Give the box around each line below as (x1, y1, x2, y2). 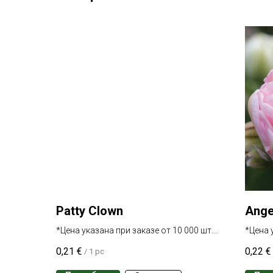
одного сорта (56, 238, 111, 249)
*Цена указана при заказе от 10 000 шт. (56, 225, 213, 236)
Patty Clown (56, 204, 123, 219)
